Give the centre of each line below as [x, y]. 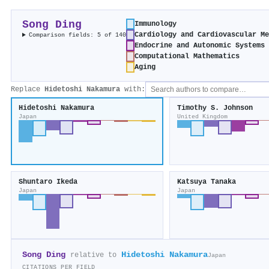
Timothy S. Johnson [215, 108]
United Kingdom [202, 117]
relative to [93, 255]
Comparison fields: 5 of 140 [78, 35]
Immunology [156, 24]
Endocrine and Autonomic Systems [200, 46]
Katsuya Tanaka [206, 182]
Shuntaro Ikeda [48, 182]
